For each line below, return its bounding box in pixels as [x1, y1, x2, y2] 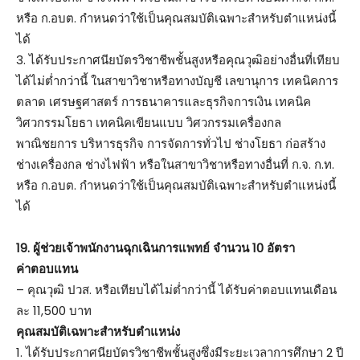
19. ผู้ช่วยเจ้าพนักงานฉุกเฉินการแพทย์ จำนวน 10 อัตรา [16, 239, 295, 256]
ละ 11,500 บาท [16, 301, 92, 319]
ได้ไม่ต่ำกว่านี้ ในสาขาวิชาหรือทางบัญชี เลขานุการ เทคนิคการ [16, 72, 338, 89]
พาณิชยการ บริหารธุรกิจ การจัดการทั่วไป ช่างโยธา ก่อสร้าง [16, 134, 325, 152]
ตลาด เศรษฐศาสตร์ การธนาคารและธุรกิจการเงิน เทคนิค [16, 92, 311, 110]
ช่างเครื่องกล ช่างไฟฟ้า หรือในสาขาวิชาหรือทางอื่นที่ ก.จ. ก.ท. [16, 155, 334, 173]
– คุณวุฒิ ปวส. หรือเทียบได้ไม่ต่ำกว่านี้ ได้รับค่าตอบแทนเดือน [16, 280, 337, 298]
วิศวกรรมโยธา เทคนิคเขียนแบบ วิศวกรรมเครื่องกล [16, 113, 281, 131]
